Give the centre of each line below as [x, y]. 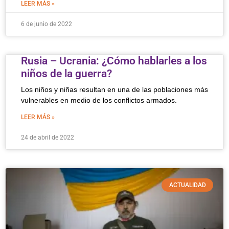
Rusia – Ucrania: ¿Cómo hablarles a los [114, 61]
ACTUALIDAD [187, 185]
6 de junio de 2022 [47, 24]
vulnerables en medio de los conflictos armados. [99, 100]
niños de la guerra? [66, 74]
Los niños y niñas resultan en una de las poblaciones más [114, 89]
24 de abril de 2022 [48, 138]
